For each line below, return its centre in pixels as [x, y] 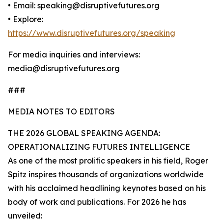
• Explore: [26, 19]
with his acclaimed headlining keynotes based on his [107, 188]
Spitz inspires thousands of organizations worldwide [106, 175]
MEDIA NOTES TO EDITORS [61, 112]
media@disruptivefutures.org [64, 69]
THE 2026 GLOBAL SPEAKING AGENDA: [84, 133]
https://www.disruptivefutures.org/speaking [92, 33]
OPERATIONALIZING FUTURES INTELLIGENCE [99, 147]
